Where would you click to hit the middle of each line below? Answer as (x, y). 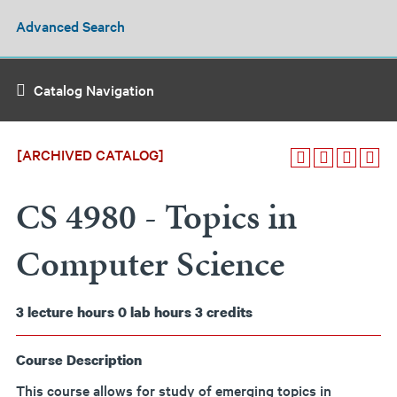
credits (230, 312)
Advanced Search (70, 25)
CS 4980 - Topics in (156, 217)
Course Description (79, 360)
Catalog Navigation (94, 90)
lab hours (161, 312)
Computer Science (150, 264)
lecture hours (71, 312)
